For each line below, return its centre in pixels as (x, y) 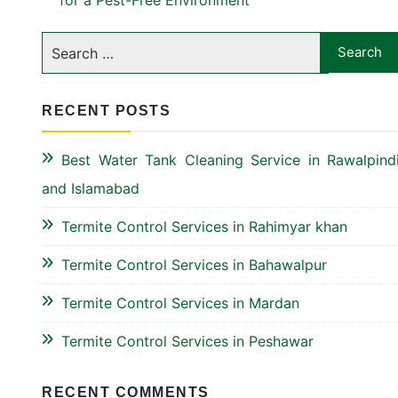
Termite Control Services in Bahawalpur (194, 265)
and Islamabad (91, 188)
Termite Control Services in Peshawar (187, 341)
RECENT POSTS (106, 111)
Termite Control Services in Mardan (180, 303)
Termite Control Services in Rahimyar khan (204, 227)
